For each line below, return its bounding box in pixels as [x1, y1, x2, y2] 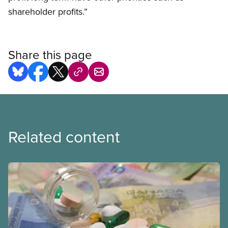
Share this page [8, 46, 92, 64]
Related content [8, 125, 120, 148]
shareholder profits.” [8, 5, 88, 18]
